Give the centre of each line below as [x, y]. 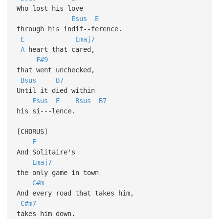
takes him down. [46, 213]
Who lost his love [52, 8]
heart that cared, [61, 49]
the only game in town [57, 172]
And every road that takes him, [75, 193]
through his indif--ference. [69, 29]
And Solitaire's [46, 152]
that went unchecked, [55, 70]
